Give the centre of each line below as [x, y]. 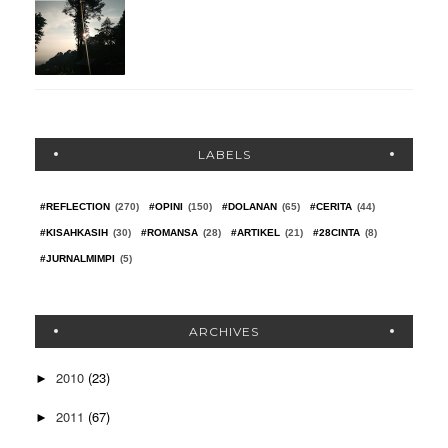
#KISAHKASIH [74, 233]
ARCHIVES [224, 332]
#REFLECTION [75, 207]
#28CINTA [336, 233]
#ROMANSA [169, 233]
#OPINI [166, 207]
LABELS [224, 155]
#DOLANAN [249, 207]
